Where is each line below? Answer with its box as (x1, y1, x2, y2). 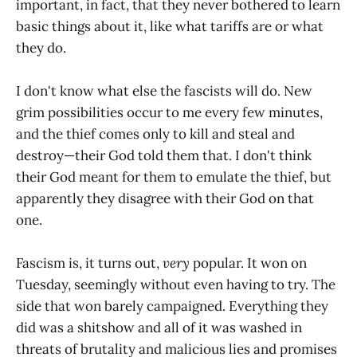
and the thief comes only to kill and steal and (16, 124, 295, 143)
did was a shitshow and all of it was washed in (16, 319, 302, 337)
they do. (16, 38, 66, 57)
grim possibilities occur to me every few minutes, (16, 103, 323, 121)
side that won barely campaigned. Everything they (16, 297, 328, 316)
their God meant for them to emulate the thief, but (16, 167, 331, 186)
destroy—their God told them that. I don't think (16, 146, 312, 164)
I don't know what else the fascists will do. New (16, 81, 312, 100)
